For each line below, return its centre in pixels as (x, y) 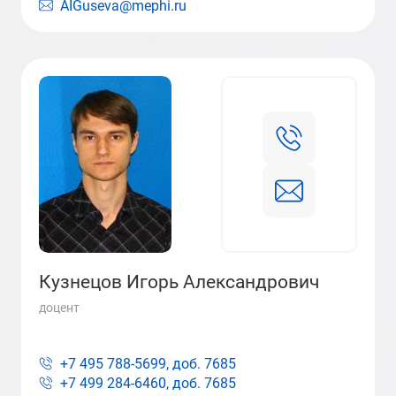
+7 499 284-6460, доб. (130, 383)
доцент (59, 308)
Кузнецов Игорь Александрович (179, 282)
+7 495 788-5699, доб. (130, 364)
